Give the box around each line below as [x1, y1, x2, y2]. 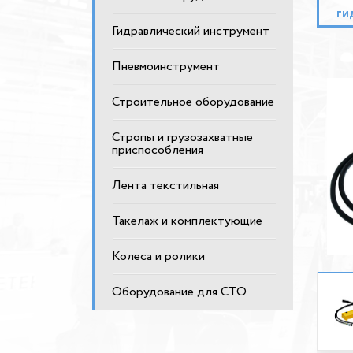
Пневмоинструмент [112, 58, 220, 76]
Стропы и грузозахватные [112, 128, 253, 147]
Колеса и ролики [112, 247, 205, 266]
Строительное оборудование [112, 93, 274, 111]
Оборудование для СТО [112, 283, 247, 301]
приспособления [112, 141, 203, 159]
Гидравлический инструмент [112, 22, 269, 40]
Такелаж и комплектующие [112, 212, 262, 230]
